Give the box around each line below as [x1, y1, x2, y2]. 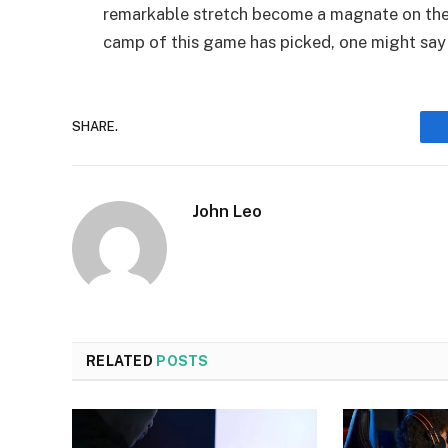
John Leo [192, 200, 262, 221]
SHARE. [72, 119, 118, 135]
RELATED [86, 352, 157, 369]
